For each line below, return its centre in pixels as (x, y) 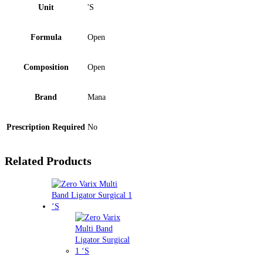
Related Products (48, 161)
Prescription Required (46, 127)
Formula (46, 37)
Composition (46, 67)
